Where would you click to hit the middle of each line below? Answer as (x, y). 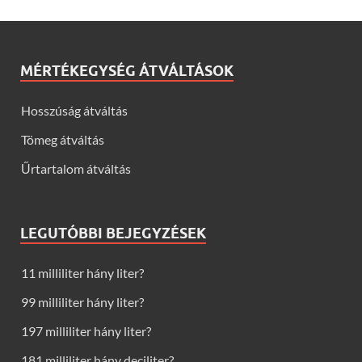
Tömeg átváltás (63, 140)
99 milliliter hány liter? (82, 302)
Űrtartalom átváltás (76, 169)
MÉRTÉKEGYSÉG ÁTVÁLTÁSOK (127, 71)
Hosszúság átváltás (74, 111)
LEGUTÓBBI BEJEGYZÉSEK (113, 234)
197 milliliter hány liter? (86, 331)
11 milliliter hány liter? (82, 273)
